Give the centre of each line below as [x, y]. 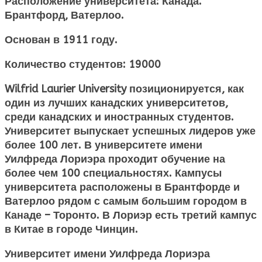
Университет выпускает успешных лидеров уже [130, 131]
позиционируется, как [185, 89]
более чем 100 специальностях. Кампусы [113, 173]
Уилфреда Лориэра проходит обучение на [115, 159]
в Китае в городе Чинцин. [71, 229]
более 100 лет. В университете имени [104, 145]
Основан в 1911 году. [61, 39]
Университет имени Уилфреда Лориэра [107, 254]
